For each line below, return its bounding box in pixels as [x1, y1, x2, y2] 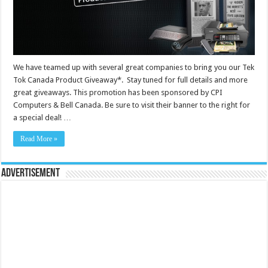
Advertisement [1, 167, 60, 180]
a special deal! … [13, 113, 72, 123]
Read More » [20, 135, 58, 144]
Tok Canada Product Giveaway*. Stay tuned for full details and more [13, 75, 248, 85]
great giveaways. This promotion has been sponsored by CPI [13, 88, 223, 98]
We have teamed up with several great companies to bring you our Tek [13, 63, 255, 72]
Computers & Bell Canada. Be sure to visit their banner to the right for [13, 100, 251, 110]
